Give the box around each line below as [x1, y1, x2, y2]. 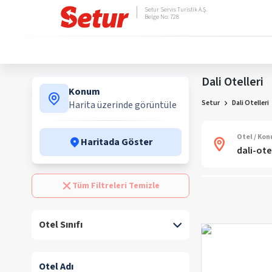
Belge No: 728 [144, 13, 179, 21]
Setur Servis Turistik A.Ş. [144, 5, 207, 14]
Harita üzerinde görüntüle [69, 98, 177, 112]
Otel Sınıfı [39, 218, 83, 231]
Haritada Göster [81, 135, 152, 149]
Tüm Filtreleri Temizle [72, 180, 160, 192]
